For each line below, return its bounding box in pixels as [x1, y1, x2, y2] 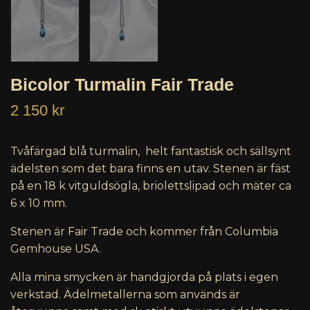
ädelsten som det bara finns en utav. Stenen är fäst [10, 162, 291, 176]
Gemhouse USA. [10, 242, 101, 256]
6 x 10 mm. [10, 197, 67, 210]
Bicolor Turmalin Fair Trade [10, 75, 234, 95]
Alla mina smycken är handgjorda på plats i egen [10, 271, 278, 284]
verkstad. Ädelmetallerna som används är [10, 288, 240, 302]
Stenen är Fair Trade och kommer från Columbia [10, 225, 278, 239]
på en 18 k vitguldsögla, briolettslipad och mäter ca [10, 179, 291, 193]
